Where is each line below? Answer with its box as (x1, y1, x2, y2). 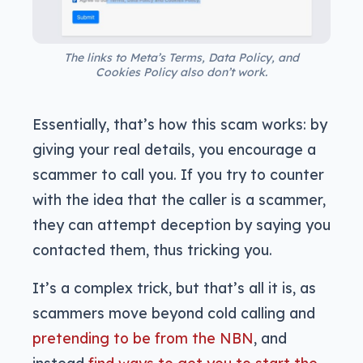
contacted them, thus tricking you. (32, 240, 272, 258)
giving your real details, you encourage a (32, 139, 316, 158)
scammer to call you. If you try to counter (32, 164, 324, 183)
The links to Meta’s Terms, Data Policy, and (64, 49, 299, 65)
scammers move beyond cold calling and (32, 303, 315, 322)
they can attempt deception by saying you (32, 215, 331, 233)
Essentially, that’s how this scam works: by (32, 114, 327, 133)
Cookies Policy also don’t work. (96, 64, 267, 79)
